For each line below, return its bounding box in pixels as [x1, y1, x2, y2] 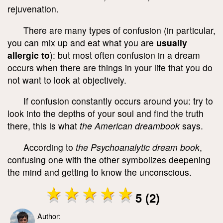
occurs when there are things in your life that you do [7, 61, 213, 74]
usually [156, 36, 187, 49]
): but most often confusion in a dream [50, 48, 200, 61]
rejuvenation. [7, 2, 59, 15]
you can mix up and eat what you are [7, 36, 156, 49]
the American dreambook [80, 119, 180, 132]
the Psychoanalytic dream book [76, 140, 200, 153]
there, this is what [7, 119, 80, 132]
